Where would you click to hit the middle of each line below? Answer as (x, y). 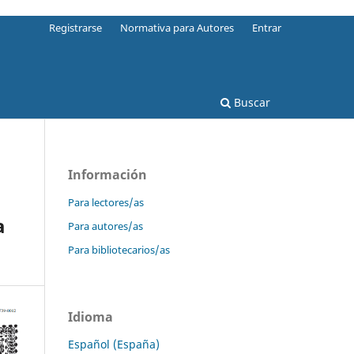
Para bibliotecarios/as (119, 249)
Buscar (250, 102)
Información (107, 174)
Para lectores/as (106, 202)
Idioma (90, 316)
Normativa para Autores (177, 27)
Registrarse (76, 27)
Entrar (267, 27)
